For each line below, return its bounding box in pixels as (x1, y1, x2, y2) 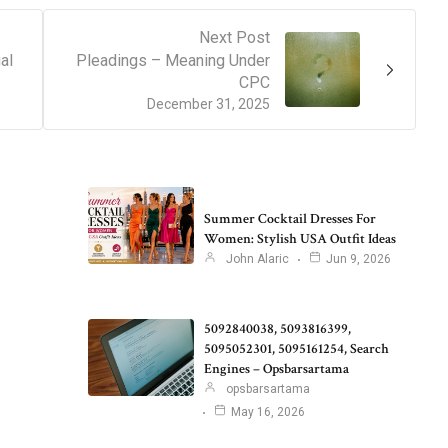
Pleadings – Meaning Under (76, 51, 270, 71)
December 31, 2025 (147, 96, 270, 113)
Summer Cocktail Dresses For (203, 209, 376, 228)
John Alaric (225, 251, 289, 266)
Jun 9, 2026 (325, 251, 391, 266)
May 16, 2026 (230, 405, 305, 420)
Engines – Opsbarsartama (203, 360, 349, 379)
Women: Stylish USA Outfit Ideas (203, 229, 396, 248)
